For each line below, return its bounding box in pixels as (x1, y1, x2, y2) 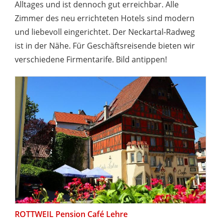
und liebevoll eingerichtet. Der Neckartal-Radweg (15, 26, 195, 37)
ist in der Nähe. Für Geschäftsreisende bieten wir (15, 40, 195, 51)
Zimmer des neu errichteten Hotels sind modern (15, 12, 194, 24)
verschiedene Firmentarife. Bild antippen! (15, 54, 167, 65)
